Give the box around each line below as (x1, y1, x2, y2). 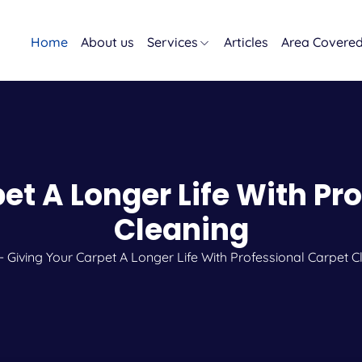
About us (81, 33, 134, 50)
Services (147, 33, 198, 50)
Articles (224, 33, 268, 50)
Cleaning (113, 209, 249, 250)
